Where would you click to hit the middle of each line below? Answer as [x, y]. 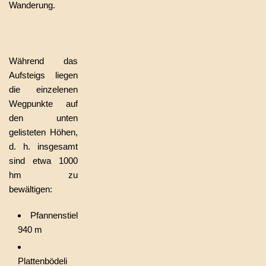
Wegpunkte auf [43, 104]
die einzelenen [43, 89]
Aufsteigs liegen [43, 75]
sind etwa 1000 [43, 161]
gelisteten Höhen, [43, 132]
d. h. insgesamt [43, 146]
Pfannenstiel [54, 215]
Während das [43, 61]
